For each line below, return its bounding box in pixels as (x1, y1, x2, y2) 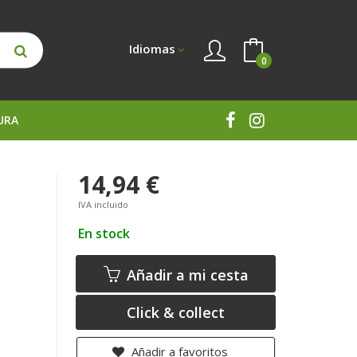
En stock (78, 225, 131, 242)
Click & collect (127, 303, 226, 322)
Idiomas (129, 41, 175, 57)
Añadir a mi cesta (122, 265, 249, 284)
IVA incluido (78, 198, 129, 210)
